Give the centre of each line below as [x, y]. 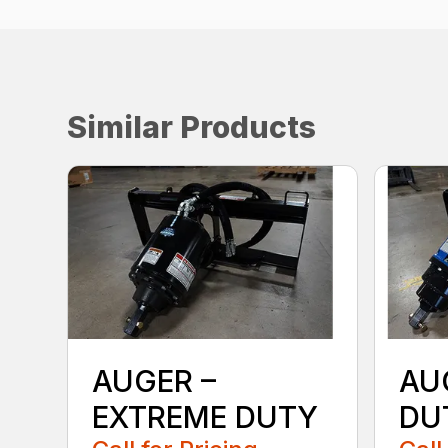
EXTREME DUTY [205, 416]
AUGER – [154, 380]
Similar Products [192, 127]
